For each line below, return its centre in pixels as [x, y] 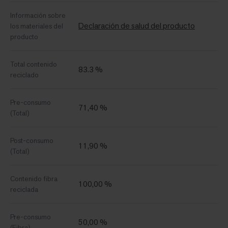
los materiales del [37, 26]
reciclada [24, 190]
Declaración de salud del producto [137, 26]
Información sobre [38, 16]
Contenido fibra [34, 179]
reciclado [24, 75]
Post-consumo [32, 141]
